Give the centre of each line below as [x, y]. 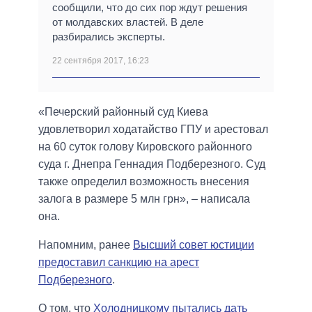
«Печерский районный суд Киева [123, 111]
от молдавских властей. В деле [128, 22]
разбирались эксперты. [109, 36]
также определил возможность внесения [144, 181]
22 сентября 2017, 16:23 [101, 60]
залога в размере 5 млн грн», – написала [144, 198]
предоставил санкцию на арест [119, 262]
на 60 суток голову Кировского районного [145, 146]
